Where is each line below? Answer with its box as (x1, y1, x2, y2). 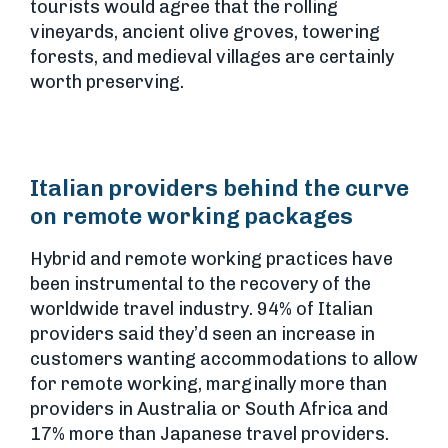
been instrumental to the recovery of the (30, 273, 371, 296)
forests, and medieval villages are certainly (30, 46, 394, 69)
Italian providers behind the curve (30, 175, 409, 203)
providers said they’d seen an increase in (30, 323, 375, 346)
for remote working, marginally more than (30, 373, 387, 396)
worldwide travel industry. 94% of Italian (30, 298, 373, 321)
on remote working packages (30, 203, 353, 231)
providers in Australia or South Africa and (30, 398, 388, 421)
